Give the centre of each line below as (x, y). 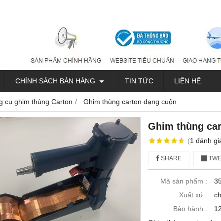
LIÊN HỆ (187, 81)
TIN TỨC (139, 81)
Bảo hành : (190, 209)
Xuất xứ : (193, 195)
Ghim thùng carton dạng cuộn (130, 102)
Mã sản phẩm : (184, 181)
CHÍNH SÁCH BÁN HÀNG (56, 81)
